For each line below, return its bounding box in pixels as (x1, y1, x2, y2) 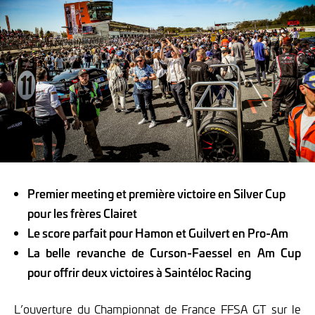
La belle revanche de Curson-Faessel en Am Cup (27, 244, 301, 260)
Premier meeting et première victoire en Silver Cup (27, 185, 286, 201)
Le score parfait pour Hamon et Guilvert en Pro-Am (27, 224, 289, 240)
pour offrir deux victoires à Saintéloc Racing (27, 264, 252, 280)
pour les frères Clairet (27, 205, 138, 221)
